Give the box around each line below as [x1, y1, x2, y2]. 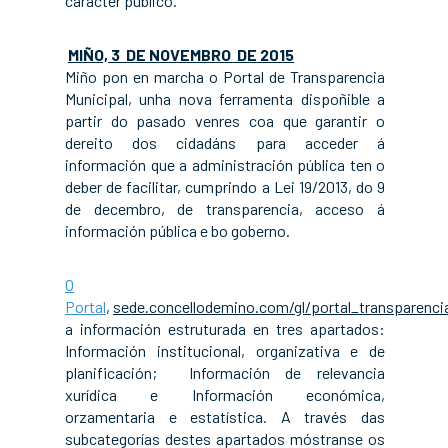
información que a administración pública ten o [65, 155, 385, 174]
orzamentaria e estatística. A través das [65, 407, 385, 426]
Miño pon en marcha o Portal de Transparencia [65, 67, 385, 86]
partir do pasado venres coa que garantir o [65, 111, 385, 130]
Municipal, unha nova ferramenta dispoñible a [65, 89, 385, 108]
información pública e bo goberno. [65, 221, 290, 240]
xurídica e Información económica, [65, 385, 385, 404]
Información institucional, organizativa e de [65, 341, 385, 360]
